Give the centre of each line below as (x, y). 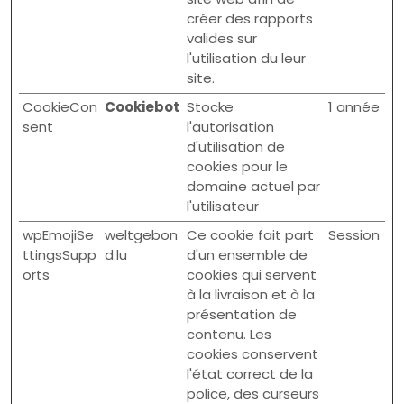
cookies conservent (252, 354)
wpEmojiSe (58, 235)
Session (354, 235)
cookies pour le (237, 166)
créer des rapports (250, 18)
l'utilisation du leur (246, 58)
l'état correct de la (250, 374)
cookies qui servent (252, 275)
